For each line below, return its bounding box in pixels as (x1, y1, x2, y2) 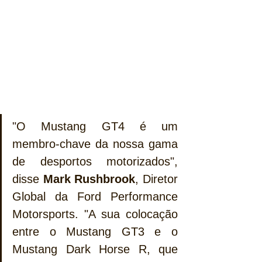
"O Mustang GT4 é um (12, 119, 178, 133)
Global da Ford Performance (12, 189, 178, 203)
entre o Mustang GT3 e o (12, 225, 178, 238)
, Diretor (135, 172, 178, 185)
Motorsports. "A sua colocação (12, 207, 178, 220)
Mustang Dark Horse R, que (12, 242, 178, 256)
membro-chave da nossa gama (12, 137, 178, 150)
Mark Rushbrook (43, 172, 136, 185)
